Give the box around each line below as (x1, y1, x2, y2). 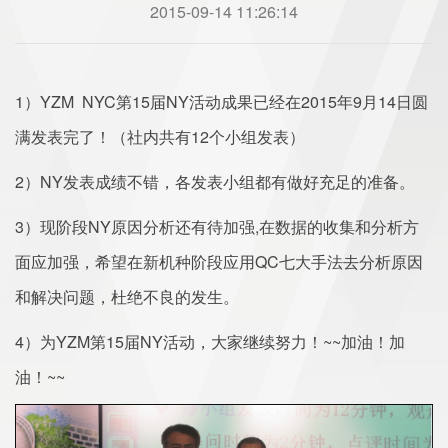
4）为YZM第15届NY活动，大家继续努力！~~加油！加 (15, 329, 405, 353)
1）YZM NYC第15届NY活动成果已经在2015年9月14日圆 (15, 89, 428, 113)
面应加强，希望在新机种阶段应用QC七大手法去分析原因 (15, 249, 423, 273)
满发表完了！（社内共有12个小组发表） (15, 124, 305, 148)
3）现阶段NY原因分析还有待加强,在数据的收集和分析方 (15, 214, 419, 238)
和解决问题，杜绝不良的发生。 (15, 284, 239, 308)
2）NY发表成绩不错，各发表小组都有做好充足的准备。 (15, 169, 415, 193)
